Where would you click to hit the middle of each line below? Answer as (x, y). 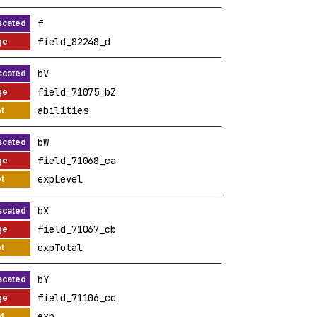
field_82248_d (74, 41)
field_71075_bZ (77, 92)
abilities (63, 110)
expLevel (60, 179)
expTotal (60, 247)
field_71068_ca (77, 160)
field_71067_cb (77, 229)
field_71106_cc (77, 298)
